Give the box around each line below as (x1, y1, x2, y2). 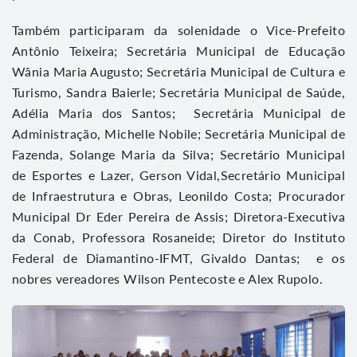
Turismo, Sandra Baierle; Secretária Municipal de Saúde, (12, 84, 345, 100)
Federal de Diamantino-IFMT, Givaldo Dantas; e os (12, 249, 345, 265)
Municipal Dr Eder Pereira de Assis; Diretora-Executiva (12, 208, 345, 224)
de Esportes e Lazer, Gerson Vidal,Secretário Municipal (12, 167, 345, 182)
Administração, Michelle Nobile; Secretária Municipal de (12, 125, 345, 141)
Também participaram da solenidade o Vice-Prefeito (12, 22, 345, 37)
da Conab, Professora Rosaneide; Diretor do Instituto (12, 229, 345, 245)
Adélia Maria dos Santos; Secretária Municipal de (12, 104, 345, 120)
